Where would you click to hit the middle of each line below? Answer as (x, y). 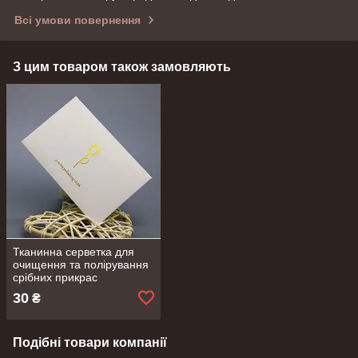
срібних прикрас (55, 277)
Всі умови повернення (78, 20)
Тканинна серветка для (74, 251)
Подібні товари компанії (90, 342)
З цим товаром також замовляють (122, 67)
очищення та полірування (81, 264)
